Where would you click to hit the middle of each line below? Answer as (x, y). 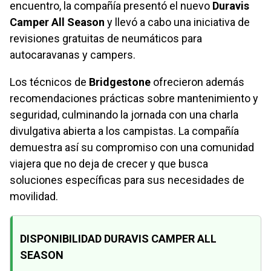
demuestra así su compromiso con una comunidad (132, 148)
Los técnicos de (49, 82)
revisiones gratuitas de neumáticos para (106, 39)
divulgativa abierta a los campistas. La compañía (124, 131)
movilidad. (34, 197)
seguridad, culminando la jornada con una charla (124, 115)
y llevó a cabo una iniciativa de (177, 22)
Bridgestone (120, 82)
